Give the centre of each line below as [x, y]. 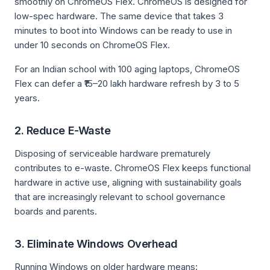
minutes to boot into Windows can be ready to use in [123, 30]
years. [27, 98]
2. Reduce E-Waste [63, 130]
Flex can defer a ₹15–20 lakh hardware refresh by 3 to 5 [127, 83]
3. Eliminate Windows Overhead [96, 244]
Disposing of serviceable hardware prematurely [112, 153]
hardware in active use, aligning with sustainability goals [128, 182]
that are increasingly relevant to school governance [120, 197]
